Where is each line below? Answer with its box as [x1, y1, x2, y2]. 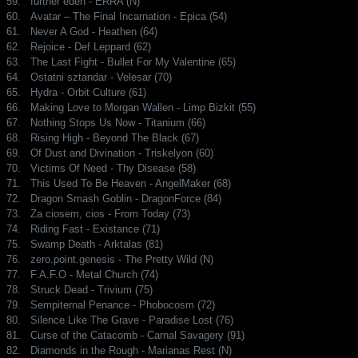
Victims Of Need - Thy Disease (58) [30, 161, 196, 174]
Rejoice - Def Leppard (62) [30, 40, 151, 53]
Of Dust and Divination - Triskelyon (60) [30, 146, 213, 159]
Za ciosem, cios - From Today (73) [30, 207, 190, 220]
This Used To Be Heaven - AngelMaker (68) [30, 177, 231, 189]
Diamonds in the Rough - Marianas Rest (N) [30, 344, 232, 356]
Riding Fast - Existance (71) [30, 222, 160, 235]
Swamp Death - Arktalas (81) [30, 237, 163, 250]
